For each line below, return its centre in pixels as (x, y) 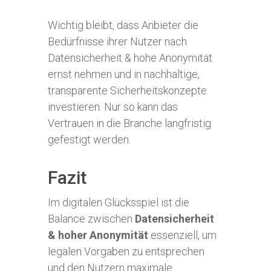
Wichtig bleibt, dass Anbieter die (123, 25)
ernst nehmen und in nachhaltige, (124, 74)
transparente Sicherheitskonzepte (127, 90)
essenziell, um (182, 235)
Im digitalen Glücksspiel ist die (119, 202)
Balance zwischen (91, 219)
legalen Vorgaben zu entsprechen (126, 251)
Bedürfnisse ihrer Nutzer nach (117, 41)
